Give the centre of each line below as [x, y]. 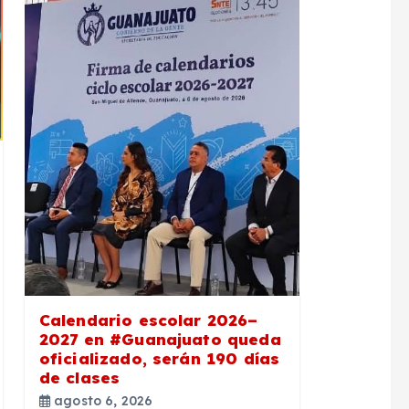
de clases [79, 378]
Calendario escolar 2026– [148, 320]
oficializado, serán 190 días [159, 359]
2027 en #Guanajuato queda [160, 340]
